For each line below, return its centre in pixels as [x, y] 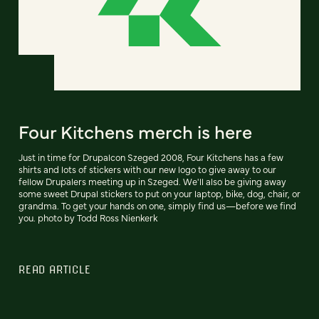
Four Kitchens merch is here [135, 131]
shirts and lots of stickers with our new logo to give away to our [147, 169]
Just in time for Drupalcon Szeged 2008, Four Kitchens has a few [151, 157]
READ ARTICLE [55, 269]
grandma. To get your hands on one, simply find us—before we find [157, 205]
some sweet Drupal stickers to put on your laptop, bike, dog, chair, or [159, 193]
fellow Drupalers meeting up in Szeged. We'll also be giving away [152, 181]
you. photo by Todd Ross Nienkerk [88, 217]
